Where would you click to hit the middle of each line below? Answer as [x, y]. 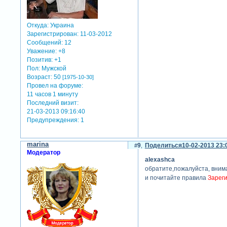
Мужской [53, 68]
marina [38, 144]
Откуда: [38, 25]
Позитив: [40, 60]
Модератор [44, 153]
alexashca [160, 160]
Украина [62, 25]
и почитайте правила [176, 178]
